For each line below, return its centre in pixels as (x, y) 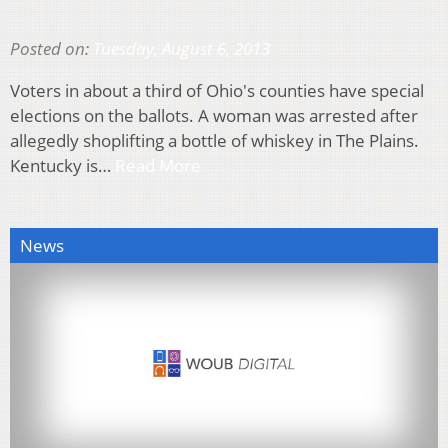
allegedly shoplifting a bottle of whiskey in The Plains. (214, 140)
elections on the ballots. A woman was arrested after (214, 115)
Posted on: (51, 48)
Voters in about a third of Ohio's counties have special (217, 90)
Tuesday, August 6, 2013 (181, 48)
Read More (158, 165)
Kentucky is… (62, 165)
